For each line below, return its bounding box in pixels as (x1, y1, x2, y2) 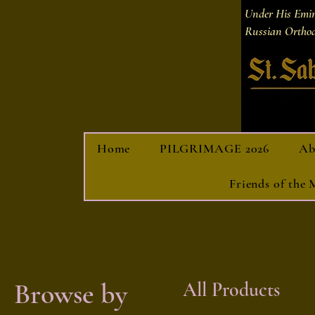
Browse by (14, 276, 127, 311)
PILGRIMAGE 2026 (159, 141, 270, 156)
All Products (183, 277, 280, 302)
